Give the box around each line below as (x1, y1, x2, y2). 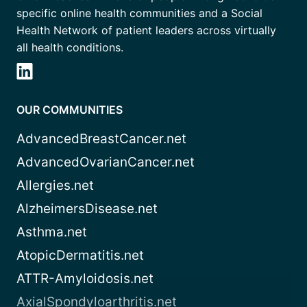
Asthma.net (16, 223, 87, 240)
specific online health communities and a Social (16, 5, 262, 20)
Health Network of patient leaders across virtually (16, 23, 276, 37)
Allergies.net (16, 177, 94, 193)
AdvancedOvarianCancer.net (16, 153, 195, 170)
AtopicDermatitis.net (16, 247, 144, 263)
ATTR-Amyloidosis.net (16, 270, 153, 286)
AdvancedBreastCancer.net (16, 130, 186, 147)
